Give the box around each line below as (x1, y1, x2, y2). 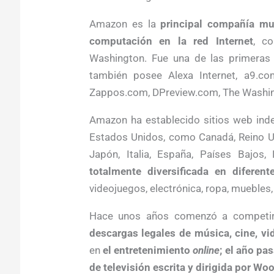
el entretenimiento (103, 243, 193, 256)
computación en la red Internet (89, 34, 253, 47)
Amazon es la (89, 17, 161, 30)
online (193, 243, 220, 256)
